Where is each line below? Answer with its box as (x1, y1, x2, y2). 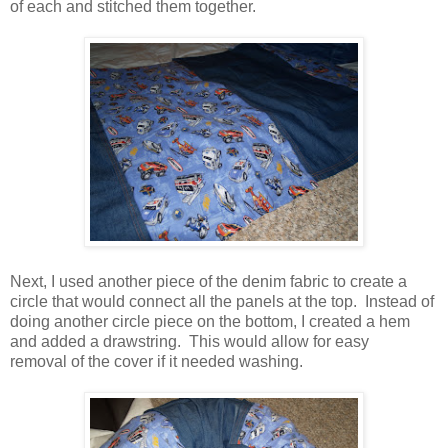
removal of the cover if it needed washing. (10, 353, 303, 371)
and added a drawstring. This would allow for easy (10, 333, 369, 351)
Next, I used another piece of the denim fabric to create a (10, 273, 407, 291)
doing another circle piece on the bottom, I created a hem (10, 313, 410, 331)
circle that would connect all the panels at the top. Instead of (10, 293, 434, 311)
